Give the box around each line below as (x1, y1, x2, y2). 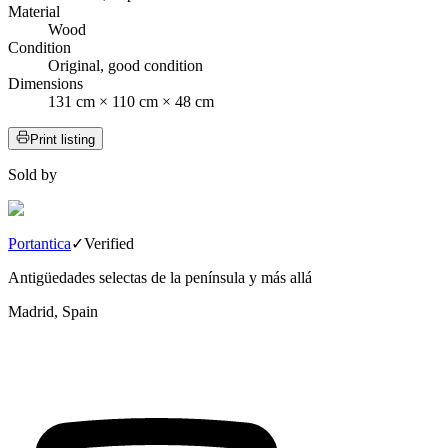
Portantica (8, 235, 71, 253)
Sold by (8, 166, 57, 184)
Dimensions (8, 75, 83, 93)
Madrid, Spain (8, 303, 98, 321)
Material (8, 3, 60, 21)
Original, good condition (48, 57, 203, 75)
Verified (84, 235, 134, 253)
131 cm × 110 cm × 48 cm (48, 93, 214, 111)
